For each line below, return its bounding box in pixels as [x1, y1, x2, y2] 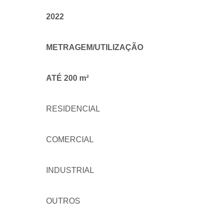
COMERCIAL [46, 135, 94, 144]
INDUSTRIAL [46, 166, 94, 174]
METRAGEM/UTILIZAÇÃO [46, 43, 143, 52]
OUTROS [46, 197, 80, 205]
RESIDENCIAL [46, 105, 100, 113]
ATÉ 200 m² [46, 74, 89, 82]
